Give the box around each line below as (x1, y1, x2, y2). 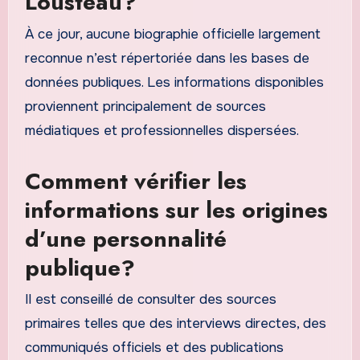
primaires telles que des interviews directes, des (24, 314, 326, 332)
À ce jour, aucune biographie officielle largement (24, 25, 321, 43)
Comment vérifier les (24, 164, 247, 198)
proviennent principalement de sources (24, 97, 266, 115)
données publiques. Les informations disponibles (24, 73, 324, 91)
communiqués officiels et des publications (24, 338, 284, 356)
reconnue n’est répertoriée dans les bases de (24, 49, 309, 67)
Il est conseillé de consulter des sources (24, 290, 276, 308)
